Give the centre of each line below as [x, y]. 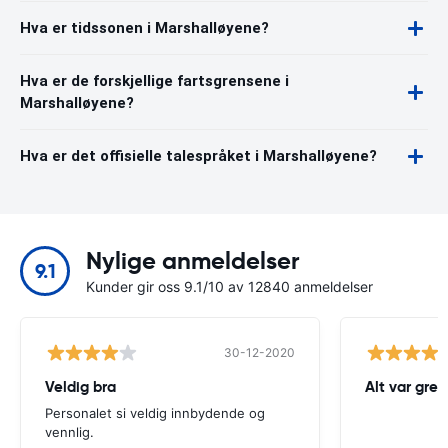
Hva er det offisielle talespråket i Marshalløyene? [198, 156]
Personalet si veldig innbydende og [155, 413]
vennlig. [69, 432]
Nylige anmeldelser [193, 261]
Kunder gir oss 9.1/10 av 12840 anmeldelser [229, 286]
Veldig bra [80, 386]
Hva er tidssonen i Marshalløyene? [144, 28]
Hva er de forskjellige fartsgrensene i [154, 81]
